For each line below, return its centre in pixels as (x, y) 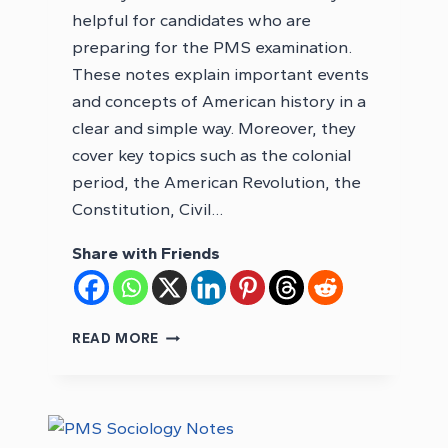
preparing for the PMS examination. (212, 47)
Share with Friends (146, 253)
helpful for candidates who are (191, 20)
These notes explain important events (220, 74)
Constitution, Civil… (147, 209)
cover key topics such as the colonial (211, 155)
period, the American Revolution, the (216, 182)
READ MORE (116, 338)
